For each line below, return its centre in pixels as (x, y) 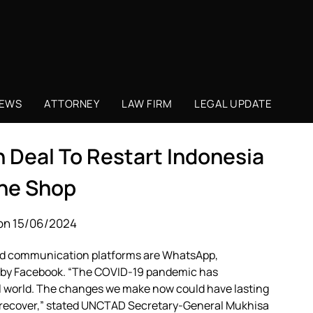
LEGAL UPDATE (233, 104)
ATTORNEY (72, 104)
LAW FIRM (147, 104)
